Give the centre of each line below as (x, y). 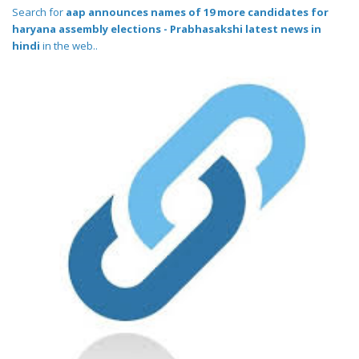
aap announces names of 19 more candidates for (197, 12)
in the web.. (69, 46)
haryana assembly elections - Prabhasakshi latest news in (167, 29)
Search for (39, 12)
